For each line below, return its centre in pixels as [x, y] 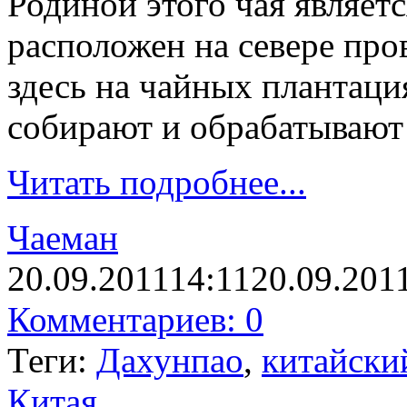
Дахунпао [170, 360]
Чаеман [63, 237]
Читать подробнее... [157, 182]
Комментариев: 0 [135, 319]
